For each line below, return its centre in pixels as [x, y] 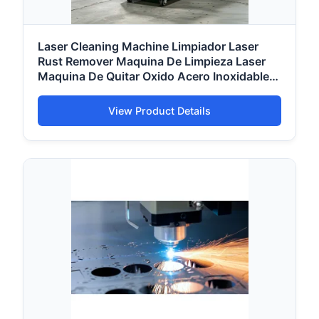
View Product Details [159, 111]
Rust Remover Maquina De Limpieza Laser [152, 62]
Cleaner [59, 91]
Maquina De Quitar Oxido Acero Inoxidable [153, 77]
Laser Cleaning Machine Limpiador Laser [148, 47]
